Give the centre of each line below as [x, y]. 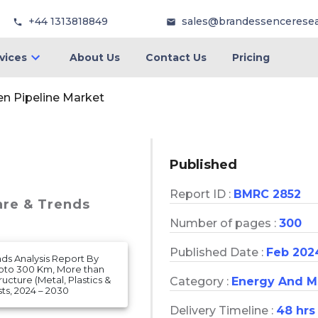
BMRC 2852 [267, 194]
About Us [94, 57]
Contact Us [176, 57]
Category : [201, 281]
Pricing [251, 57]
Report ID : [202, 194]
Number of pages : [224, 223]
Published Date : [218, 252]
